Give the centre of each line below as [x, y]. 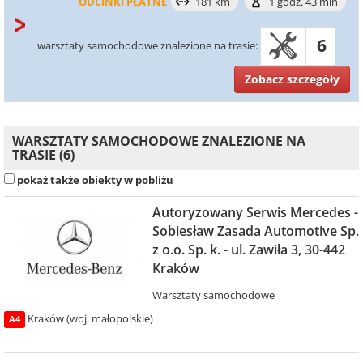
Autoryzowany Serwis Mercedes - [255, 212]
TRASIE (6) [43, 155]
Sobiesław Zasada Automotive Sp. [255, 231]
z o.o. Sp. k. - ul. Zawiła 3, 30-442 [248, 250]
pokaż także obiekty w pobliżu [95, 180]
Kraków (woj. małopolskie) [90, 318]
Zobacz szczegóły [292, 79]
